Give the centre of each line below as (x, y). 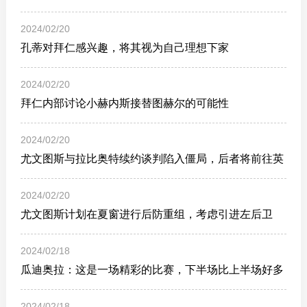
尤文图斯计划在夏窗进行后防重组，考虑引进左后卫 (147, 214)
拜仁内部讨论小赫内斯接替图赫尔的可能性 (125, 103)
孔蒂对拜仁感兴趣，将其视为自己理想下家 (125, 48)
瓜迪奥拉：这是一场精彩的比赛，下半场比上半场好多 (152, 270)
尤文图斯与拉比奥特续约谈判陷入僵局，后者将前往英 (152, 159)
